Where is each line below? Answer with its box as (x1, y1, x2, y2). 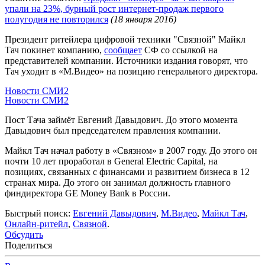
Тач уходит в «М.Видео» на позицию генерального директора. (5, 66, 258, 76)
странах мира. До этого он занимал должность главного (5, 177, 231, 188)
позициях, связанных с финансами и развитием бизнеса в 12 (5, 166, 250, 177)
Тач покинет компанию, (5, 44, 104, 55)
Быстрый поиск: (5, 208, 73, 218)
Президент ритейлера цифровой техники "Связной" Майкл (5, 34, 245, 44)
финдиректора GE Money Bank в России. (5, 188, 170, 198)
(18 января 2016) (111, 14, 176, 24)
